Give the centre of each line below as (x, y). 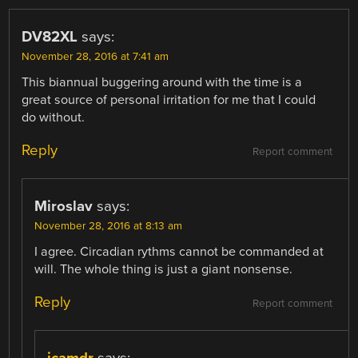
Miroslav (64, 207)
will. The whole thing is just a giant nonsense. (164, 270)
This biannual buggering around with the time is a (162, 83)
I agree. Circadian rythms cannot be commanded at (179, 252)
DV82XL (50, 37)
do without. (54, 118)
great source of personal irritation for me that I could (169, 100)
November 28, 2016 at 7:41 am (95, 57)
